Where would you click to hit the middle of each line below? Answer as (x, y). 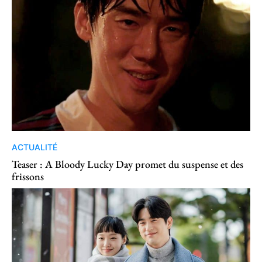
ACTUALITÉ (35, 147)
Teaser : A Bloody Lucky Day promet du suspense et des (127, 164)
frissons (28, 177)
